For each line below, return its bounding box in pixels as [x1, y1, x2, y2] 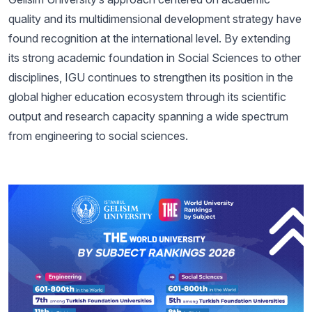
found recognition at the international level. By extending [8, 31, 290, 45]
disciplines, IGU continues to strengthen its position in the [8, 70, 293, 84]
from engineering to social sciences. [8, 129, 188, 143]
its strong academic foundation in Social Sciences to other [8, 51, 301, 65]
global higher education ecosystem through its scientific [8, 90, 286, 104]
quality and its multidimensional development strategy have [8, 12, 302, 26]
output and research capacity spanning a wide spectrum [8, 109, 288, 123]
